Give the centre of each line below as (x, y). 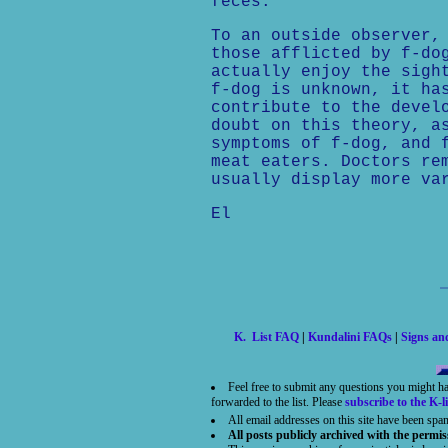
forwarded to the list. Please (277, 402)
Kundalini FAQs (350, 337)
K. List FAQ (266, 337)
